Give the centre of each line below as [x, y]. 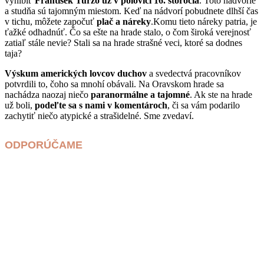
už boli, [20, 105]
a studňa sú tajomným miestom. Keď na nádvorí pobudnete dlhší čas [131, 11]
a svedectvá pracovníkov [194, 73]
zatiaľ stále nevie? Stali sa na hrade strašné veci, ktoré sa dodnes [123, 42]
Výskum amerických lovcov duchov [76, 73]
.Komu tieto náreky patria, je [204, 21]
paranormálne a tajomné [140, 94]
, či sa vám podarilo [204, 105]
